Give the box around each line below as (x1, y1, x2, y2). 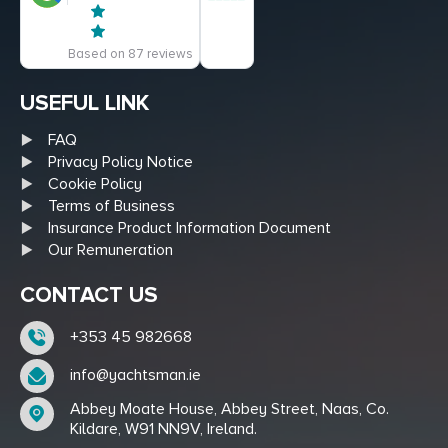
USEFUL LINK (20, 89, 149, 117)
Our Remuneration (48, 239, 173, 260)
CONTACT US (20, 281, 158, 309)
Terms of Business (48, 195, 175, 216)
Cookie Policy (48, 173, 142, 194)
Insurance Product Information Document (48, 217, 331, 238)
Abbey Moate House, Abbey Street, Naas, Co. (70, 398, 389, 419)
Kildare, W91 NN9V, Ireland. (70, 418, 257, 439)
